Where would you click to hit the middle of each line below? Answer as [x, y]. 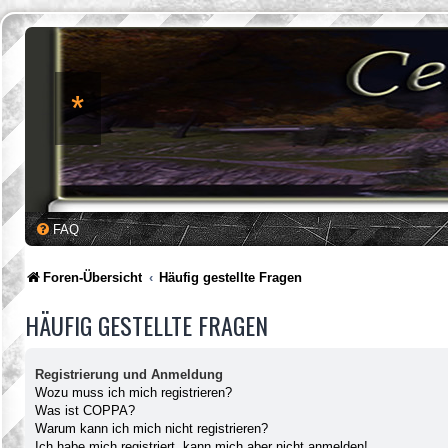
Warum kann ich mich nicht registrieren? [151, 428]
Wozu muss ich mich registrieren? [133, 392]
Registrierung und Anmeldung [129, 374]
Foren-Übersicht [92, 277]
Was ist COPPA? [85, 410]
